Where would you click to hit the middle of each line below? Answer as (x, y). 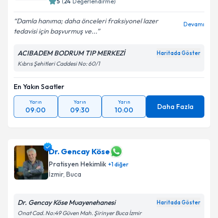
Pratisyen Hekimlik (77, 164)
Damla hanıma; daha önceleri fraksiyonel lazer (87, 21)
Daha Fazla (175, 107)
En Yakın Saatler (39, 87)
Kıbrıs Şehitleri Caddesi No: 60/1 (59, 64)
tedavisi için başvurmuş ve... (55, 31)
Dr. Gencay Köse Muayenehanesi (66, 202)
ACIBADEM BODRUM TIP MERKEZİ (71, 53)
